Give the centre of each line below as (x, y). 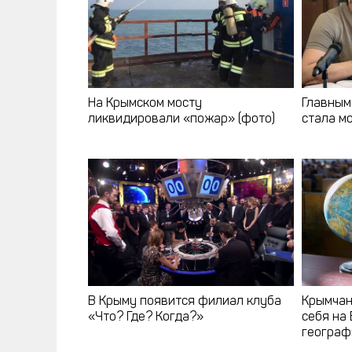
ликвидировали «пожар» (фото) (181, 119)
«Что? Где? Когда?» (146, 318)
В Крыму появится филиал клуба (185, 302)
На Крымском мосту (145, 103)
